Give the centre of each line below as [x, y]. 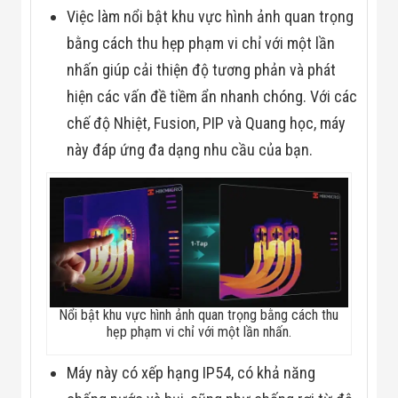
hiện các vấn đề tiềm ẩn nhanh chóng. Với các [212, 97]
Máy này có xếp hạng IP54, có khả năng [191, 373]
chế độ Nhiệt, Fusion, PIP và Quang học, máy [207, 123]
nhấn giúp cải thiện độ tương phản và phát [202, 70]
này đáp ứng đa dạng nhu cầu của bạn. [190, 150]
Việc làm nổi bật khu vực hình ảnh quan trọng [211, 17]
